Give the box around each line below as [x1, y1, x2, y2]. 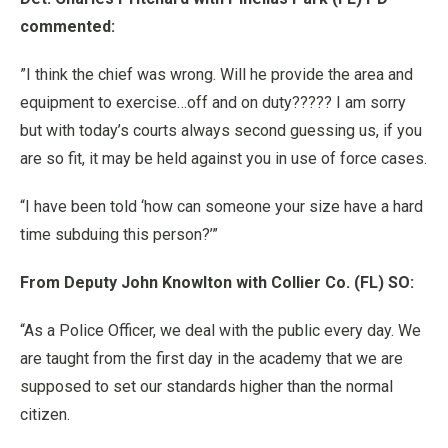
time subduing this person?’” [20, 225, 218, 244]
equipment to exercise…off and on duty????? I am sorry [20, 93, 406, 112]
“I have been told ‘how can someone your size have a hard [20, 197, 423, 216]
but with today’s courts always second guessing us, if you [20, 121, 422, 140]
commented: [20, 17, 115, 36]
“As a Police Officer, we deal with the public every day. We [20, 321, 421, 340]
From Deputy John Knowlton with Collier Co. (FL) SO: [20, 273, 414, 292]
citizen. [20, 405, 70, 424]
